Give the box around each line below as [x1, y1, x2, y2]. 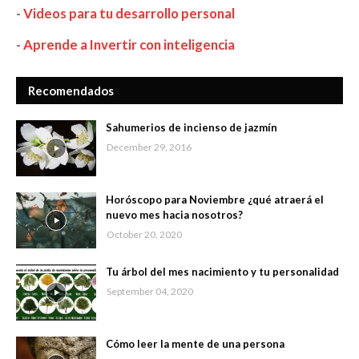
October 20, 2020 [107, 228, 182, 241]
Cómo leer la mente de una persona [106, 337, 284, 351]
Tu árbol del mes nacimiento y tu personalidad [106, 265, 339, 279]
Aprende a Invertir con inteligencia [23, 36, 235, 54]
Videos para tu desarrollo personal [23, 5, 235, 22]
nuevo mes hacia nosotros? [106, 208, 243, 222]
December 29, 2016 [107, 141, 192, 154]
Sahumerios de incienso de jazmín [106, 121, 277, 135]
